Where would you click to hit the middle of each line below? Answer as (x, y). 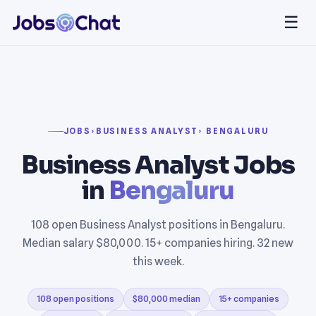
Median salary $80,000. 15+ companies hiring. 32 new (158, 243)
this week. (158, 261)
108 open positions (75, 298)
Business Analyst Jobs (158, 165)
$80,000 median (166, 298)
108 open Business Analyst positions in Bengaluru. (158, 224)
